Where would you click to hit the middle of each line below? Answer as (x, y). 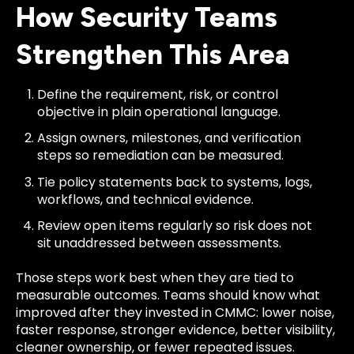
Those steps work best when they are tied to (155, 278)
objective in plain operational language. (159, 112)
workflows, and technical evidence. (146, 199)
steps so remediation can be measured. (161, 156)
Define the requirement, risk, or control (158, 95)
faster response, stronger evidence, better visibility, (175, 330)
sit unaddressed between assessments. (160, 243)
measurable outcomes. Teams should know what (168, 296)
